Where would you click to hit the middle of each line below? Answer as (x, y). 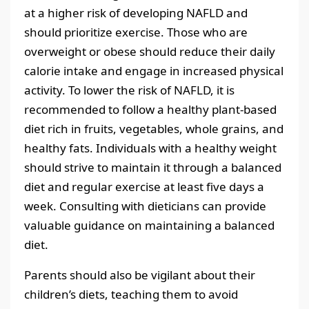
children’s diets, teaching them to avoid (131, 294)
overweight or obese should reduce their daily (150, 51)
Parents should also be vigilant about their (140, 275)
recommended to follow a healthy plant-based (150, 109)
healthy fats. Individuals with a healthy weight (150, 148)
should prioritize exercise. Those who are (136, 32)
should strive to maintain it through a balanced (153, 167)
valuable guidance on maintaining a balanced (149, 225)
